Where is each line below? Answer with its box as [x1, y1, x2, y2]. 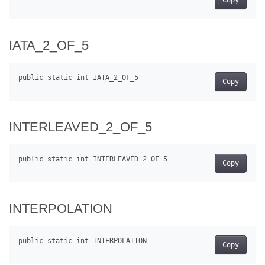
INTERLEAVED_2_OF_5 [9, 119, 152, 134]
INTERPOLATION [9, 201, 112, 216]
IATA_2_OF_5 [9, 37, 89, 53]
